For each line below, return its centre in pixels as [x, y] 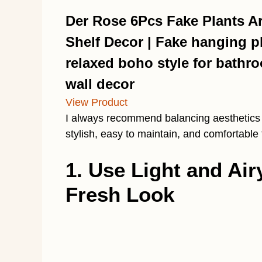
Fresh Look [120, 194]
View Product [96, 102]
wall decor [100, 84]
